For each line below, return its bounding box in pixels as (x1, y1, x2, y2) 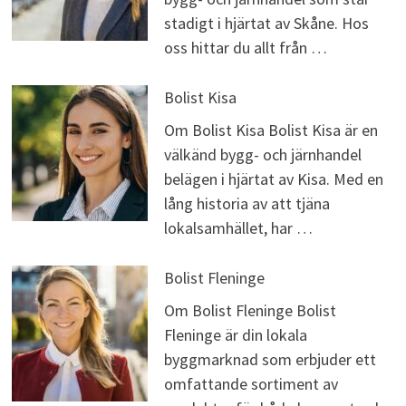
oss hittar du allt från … (163, 37, 327, 59)
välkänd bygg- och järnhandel (163, 144, 362, 166)
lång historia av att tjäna (163, 193, 330, 215)
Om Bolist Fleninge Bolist (163, 300, 336, 322)
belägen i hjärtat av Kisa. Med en (163, 169, 383, 190)
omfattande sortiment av (163, 373, 338, 395)
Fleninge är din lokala (163, 324, 307, 346)
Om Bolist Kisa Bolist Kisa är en (163, 120, 378, 141)
